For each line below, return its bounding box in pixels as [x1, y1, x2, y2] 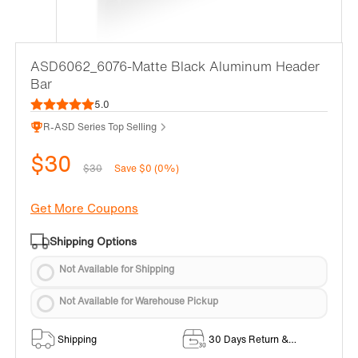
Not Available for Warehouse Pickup [59, 293, 218, 308]
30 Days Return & [208, 332, 288, 346]
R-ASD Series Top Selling [43, 120, 157, 133]
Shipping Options [50, 233, 137, 249]
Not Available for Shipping [59, 262, 174, 276]
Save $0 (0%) [114, 161, 179, 175]
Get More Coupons [30, 199, 138, 217]
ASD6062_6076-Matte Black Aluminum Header [30, 57, 320, 76]
